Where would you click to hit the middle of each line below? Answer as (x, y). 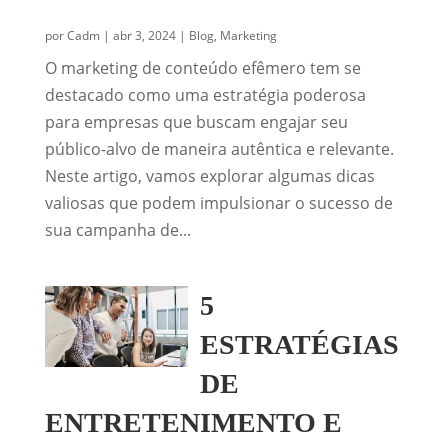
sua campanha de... (117, 230)
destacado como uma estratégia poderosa (205, 95)
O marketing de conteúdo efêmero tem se (202, 68)
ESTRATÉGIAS (300, 344)
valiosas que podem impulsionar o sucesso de (218, 203)
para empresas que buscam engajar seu (196, 122)
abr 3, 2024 (144, 35)
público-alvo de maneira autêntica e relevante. (219, 149)
